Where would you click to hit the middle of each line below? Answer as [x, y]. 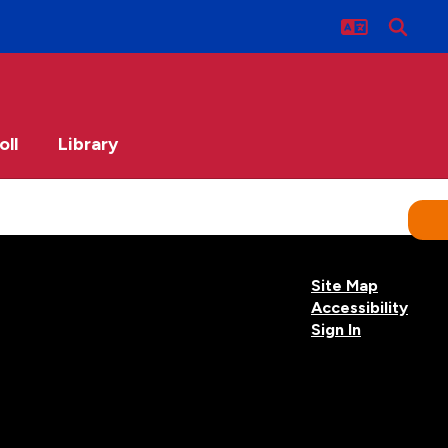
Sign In [335, 329]
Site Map [344, 285]
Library [88, 144]
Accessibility [359, 307]
